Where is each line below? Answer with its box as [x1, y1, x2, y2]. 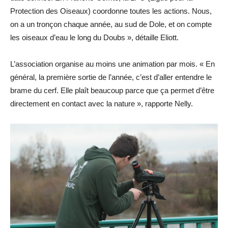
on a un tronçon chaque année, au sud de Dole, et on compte [10, 20, 212, 29]
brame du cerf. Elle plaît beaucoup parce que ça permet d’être [10, 86, 214, 95]
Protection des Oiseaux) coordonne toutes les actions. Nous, [10, 7, 212, 16]
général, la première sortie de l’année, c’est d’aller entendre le [10, 73, 212, 82]
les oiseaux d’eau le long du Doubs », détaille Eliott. [10, 33, 179, 42]
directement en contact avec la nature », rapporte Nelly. [10, 99, 193, 108]
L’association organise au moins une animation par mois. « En [10, 60, 215, 69]
